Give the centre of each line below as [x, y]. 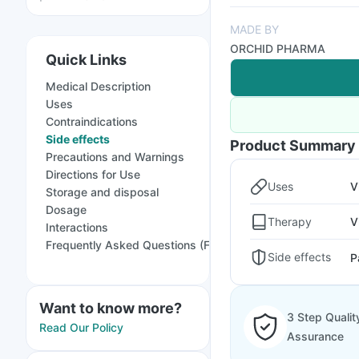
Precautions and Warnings [115, 157]
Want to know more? [111, 308]
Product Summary [293, 145]
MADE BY [254, 29]
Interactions [77, 227]
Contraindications [92, 121]
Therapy [290, 221]
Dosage [66, 210]
